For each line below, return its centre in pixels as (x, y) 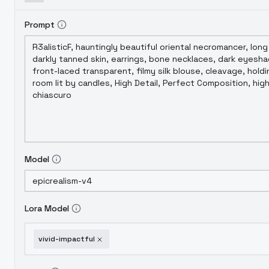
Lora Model (47, 208)
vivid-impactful (67, 239)
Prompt (40, 25)
